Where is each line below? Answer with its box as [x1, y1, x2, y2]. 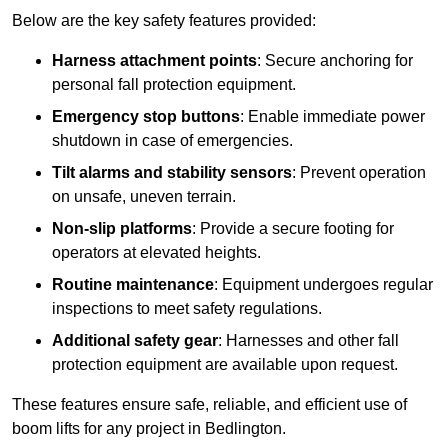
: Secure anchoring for [257, 52, 413, 70]
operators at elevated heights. [52, 244, 261, 262]
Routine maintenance [52, 276, 214, 294]
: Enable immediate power [240, 108, 425, 126]
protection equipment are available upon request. [52, 356, 398, 374]
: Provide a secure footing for [192, 220, 394, 238]
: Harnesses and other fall [218, 332, 399, 350]
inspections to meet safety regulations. [52, 300, 322, 318]
